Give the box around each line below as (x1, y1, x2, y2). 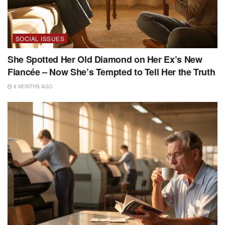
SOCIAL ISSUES (16, 34, 65, 43)
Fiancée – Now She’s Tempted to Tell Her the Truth (8, 65, 215, 79)
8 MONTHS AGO (12, 83, 53, 90)
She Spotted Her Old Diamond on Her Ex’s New (8, 53, 202, 66)
